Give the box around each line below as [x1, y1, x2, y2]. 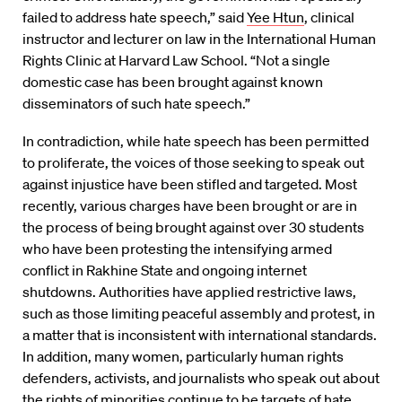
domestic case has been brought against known [22, 73, 323, 92]
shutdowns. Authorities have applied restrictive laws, [22, 283, 356, 301]
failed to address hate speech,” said [22, 8, 247, 27]
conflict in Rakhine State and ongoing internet [22, 261, 307, 280]
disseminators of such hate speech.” [22, 94, 250, 113]
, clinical [304, 8, 354, 27]
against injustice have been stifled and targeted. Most [22, 175, 357, 194]
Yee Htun [247, 8, 304, 27]
